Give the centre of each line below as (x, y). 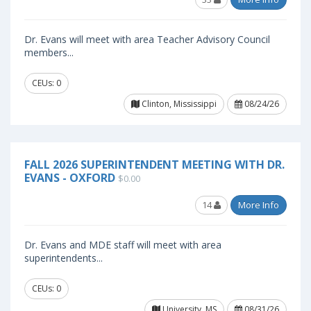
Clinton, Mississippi (178, 104)
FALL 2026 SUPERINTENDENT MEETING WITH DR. (154, 165)
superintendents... (64, 258)
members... (49, 52)
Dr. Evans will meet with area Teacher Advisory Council (147, 39)
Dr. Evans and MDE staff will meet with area (123, 245)
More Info (259, 205)
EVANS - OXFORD (70, 178)
